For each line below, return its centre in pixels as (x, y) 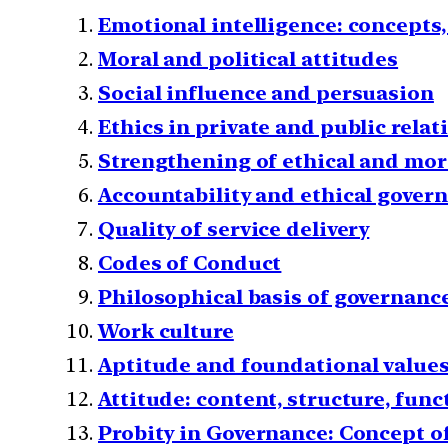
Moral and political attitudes (248, 58)
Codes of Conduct (190, 262)
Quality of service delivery (234, 228)
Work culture (166, 330)
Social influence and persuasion (266, 92)
